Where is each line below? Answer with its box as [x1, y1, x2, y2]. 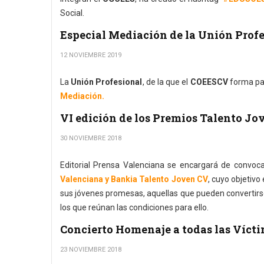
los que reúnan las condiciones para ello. [60, 203, 209, 212]
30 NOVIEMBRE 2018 [60, 134, 121, 142]
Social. [60, 8, 84, 18]
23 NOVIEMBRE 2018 [60, 246, 121, 253]
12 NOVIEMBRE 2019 [60, 51, 121, 59]
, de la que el [142, 77, 190, 87]
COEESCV [190, 77, 228, 87]
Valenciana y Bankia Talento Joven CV [60, 174, 208, 184]
